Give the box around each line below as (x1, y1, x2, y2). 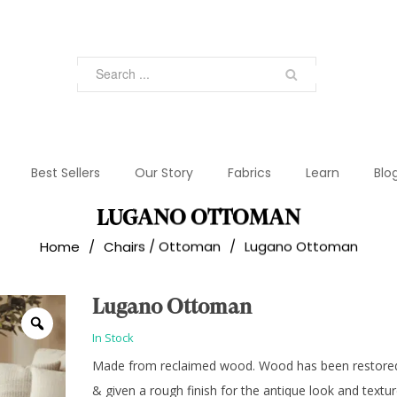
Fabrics (227, 164, 271, 183)
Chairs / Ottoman (103, 237, 221, 256)
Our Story (134, 164, 193, 183)
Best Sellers (30, 164, 100, 183)
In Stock (92, 330, 134, 346)
